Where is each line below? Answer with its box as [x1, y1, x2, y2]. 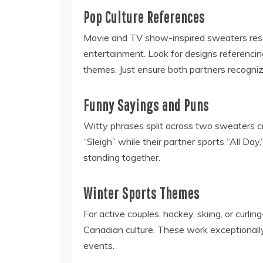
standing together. [83, 151, 160, 163]
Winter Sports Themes [83, 184, 200, 202]
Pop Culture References [83, 8, 205, 26]
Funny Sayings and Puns [83, 96, 209, 114]
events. [83, 240, 114, 251]
